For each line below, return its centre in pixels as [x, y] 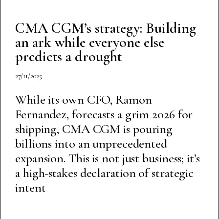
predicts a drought [68, 56]
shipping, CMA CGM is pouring [94, 129]
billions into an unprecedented [91, 143]
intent [31, 187]
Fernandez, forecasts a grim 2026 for [104, 114]
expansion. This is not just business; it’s [108, 158]
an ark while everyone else [90, 42]
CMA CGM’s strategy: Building [106, 28]
